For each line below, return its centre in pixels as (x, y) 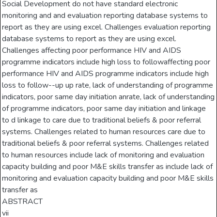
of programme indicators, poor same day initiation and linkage (104, 109)
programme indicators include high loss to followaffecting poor (106, 62)
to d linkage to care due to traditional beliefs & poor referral (102, 120)
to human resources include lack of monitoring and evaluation (103, 155)
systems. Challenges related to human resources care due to (104, 132)
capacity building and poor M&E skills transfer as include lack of (108, 167)
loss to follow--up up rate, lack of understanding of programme (108, 85)
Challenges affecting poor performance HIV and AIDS (92, 51)
